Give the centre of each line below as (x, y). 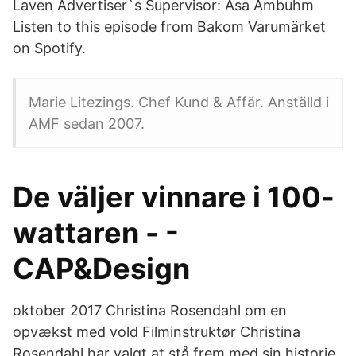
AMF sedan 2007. (87, 124)
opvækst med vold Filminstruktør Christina (157, 332)
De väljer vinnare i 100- (174, 197)
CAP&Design (101, 269)
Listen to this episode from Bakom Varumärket (169, 27)
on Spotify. (49, 48)
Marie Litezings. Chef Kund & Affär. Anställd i (179, 102)
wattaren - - (96, 233)
